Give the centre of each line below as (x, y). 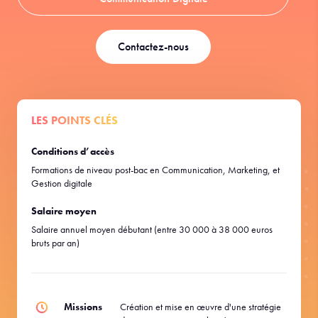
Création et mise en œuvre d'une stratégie (200, 307)
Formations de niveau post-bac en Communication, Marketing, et (155, 170)
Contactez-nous (153, 46)
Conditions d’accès (73, 151)
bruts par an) (55, 243)
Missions (83, 307)
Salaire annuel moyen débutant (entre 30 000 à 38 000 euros (152, 229)
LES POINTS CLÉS (75, 120)
